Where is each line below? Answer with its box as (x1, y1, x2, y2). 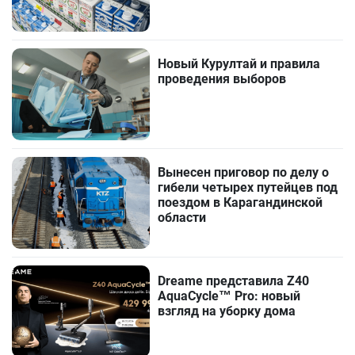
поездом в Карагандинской (158, 194, 323, 210)
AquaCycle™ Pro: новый (158, 288, 301, 304)
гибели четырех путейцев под (158, 179, 338, 195)
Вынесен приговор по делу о (158, 164, 330, 180)
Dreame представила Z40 (158, 273, 310, 289)
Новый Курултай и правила (158, 55, 321, 71)
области (158, 209, 207, 225)
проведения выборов (158, 71, 287, 86)
